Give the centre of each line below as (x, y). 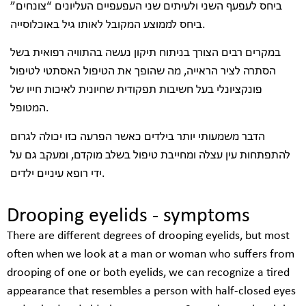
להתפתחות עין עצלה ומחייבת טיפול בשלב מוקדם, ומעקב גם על (150, 155)
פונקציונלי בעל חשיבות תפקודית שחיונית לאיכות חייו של (136, 90)
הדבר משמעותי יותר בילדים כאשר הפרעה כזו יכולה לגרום (138, 137)
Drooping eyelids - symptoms (128, 216)
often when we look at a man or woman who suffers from (151, 254)
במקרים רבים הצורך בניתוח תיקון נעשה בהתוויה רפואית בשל (145, 53)
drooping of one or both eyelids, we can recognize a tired (148, 273)
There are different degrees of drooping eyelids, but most (148, 236)
